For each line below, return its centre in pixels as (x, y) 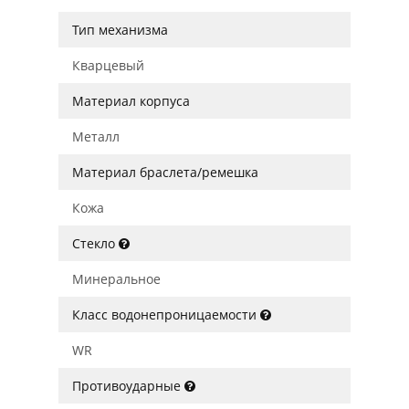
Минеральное (116, 279)
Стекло (95, 243)
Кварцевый (108, 65)
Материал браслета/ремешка (165, 172)
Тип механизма (120, 30)
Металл (96, 136)
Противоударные (128, 386)
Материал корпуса (131, 101)
